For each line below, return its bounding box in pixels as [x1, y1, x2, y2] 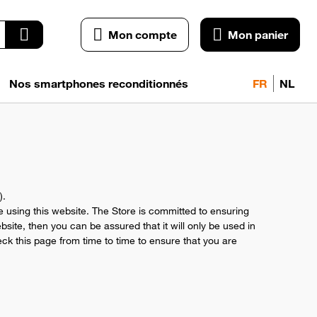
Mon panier [228, 28, 288, 42]
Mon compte [108, 28, 177, 42]
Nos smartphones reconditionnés [9, 76, 188, 91]
